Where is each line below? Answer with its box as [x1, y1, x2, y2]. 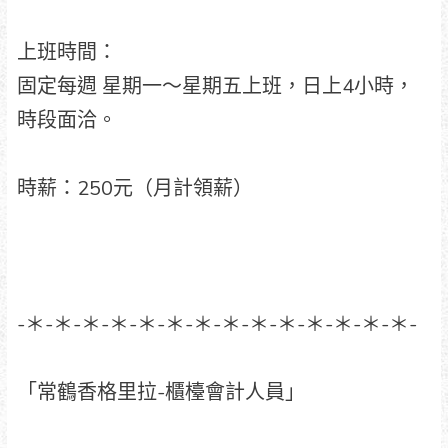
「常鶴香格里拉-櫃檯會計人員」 [16, 378, 305, 406]
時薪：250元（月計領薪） [16, 174, 253, 202]
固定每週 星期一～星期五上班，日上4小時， [16, 72, 414, 100]
